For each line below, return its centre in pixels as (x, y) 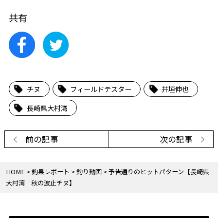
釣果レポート (50, 172)
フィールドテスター (101, 89)
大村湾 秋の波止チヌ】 (40, 183)
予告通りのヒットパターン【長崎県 (159, 172)
